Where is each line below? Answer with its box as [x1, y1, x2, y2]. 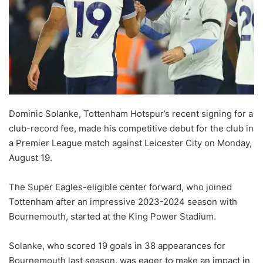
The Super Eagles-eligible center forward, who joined [9, 181, 232, 193]
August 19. [9, 152, 52, 164]
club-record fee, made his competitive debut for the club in [9, 123, 254, 134]
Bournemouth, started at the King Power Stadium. [9, 211, 216, 222]
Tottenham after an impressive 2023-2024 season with [9, 196, 237, 208]
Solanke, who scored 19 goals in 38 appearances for [9, 240, 225, 252]
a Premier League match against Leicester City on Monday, [9, 137, 252, 149]
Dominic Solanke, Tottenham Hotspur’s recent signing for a [9, 108, 253, 120]
